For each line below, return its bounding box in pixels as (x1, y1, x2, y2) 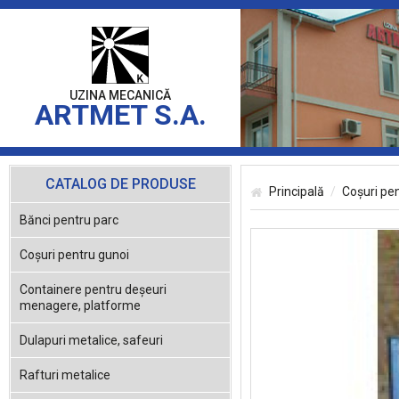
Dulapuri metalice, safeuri (20, 333, 163, 347)
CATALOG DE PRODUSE (45, 175, 196, 192)
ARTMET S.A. (34, 98, 207, 132)
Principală (269, 184, 324, 199)
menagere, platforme (20, 298, 141, 313)
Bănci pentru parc (20, 213, 118, 227)
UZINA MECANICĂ (69, 88, 171, 102)
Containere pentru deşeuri (20, 282, 167, 297)
